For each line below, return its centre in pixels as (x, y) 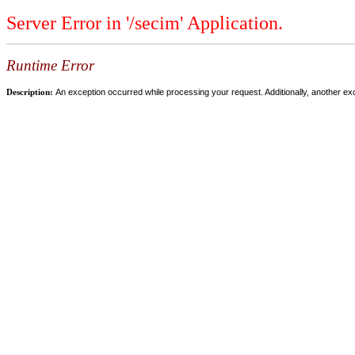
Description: (31, 92)
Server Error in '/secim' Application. (145, 23)
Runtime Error (50, 66)
